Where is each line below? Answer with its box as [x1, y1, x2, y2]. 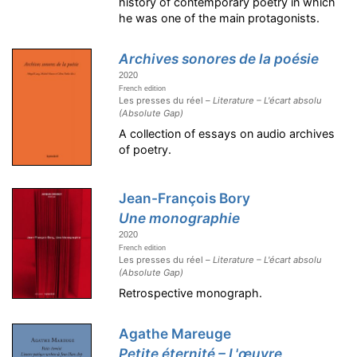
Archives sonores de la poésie [119, 49, 320, 67]
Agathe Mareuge [119, 325, 232, 343]
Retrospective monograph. [119, 286, 263, 300]
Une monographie [119, 210, 241, 227]
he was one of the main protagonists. [119, 10, 320, 25]
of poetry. [119, 142, 172, 156]
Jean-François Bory [119, 190, 251, 207]
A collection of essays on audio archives [119, 126, 335, 140]
